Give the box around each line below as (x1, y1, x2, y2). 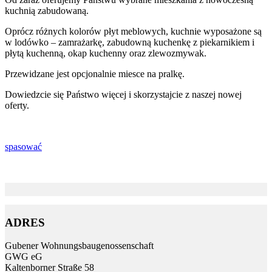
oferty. (5, 100, 29, 111)
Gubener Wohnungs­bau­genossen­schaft (5, 240, 154, 251)
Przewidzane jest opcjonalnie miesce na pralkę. (5, 69, 185, 80)
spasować (5, 141, 42, 152)
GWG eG (5, 251, 42, 262)
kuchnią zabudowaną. (5, 5, 89, 16)
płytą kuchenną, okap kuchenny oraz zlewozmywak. (5, 48, 206, 59)
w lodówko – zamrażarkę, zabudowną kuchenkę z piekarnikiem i (5, 37, 254, 48)
